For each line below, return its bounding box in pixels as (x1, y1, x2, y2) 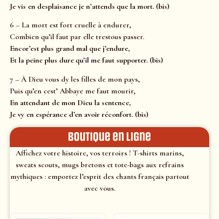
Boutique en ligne (68, 130, 151, 144)
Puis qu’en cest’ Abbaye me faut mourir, (10, 86, 135, 96)
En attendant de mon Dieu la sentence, (10, 97, 131, 108)
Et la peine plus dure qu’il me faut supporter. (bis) (10, 55, 163, 66)
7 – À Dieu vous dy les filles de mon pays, (10, 74, 140, 84)
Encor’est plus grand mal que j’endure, (10, 44, 130, 54)
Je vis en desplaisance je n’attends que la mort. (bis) (10, 1, 169, 12)
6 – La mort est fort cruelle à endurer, (10, 20, 131, 30)
